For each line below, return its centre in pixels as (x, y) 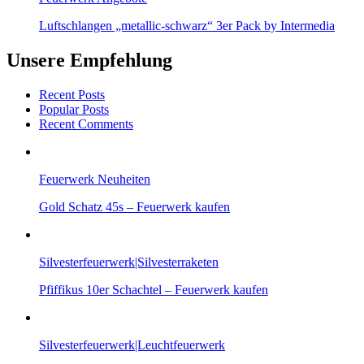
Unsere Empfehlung (89, 60)
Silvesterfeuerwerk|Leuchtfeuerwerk (132, 344)
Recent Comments (86, 123)
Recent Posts (72, 94)
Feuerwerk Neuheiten (95, 179)
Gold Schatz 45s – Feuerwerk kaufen (134, 206)
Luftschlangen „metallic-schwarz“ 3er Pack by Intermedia (187, 25)
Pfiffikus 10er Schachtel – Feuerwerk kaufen (154, 289)
